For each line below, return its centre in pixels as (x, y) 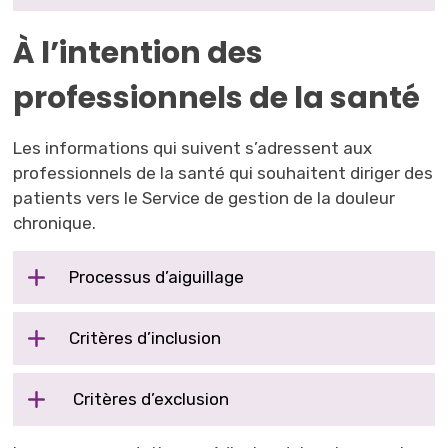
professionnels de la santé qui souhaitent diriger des (223, 172)
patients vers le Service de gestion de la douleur (204, 197)
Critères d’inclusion (145, 337)
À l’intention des (138, 52)
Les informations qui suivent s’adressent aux (193, 147)
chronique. (55, 222)
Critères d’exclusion (149, 398)
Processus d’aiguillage (157, 276)
